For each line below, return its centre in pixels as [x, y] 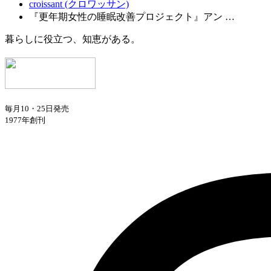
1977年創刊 [25, 120]
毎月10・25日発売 [37, 109]
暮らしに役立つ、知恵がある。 [73, 39]
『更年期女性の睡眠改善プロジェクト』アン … [132, 16]
